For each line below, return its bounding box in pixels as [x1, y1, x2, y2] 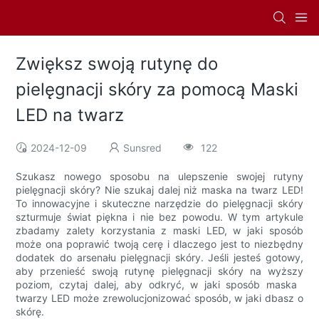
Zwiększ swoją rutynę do [16, 53, 219, 75]
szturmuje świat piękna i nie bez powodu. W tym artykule [16, 211, 303, 224]
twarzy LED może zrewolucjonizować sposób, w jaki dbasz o [16, 292, 303, 305]
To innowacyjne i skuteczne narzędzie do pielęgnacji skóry [16, 197, 303, 210]
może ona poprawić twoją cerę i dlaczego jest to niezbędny [16, 238, 303, 251]
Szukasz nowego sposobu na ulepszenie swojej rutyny [16, 170, 303, 183]
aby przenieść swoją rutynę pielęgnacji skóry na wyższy [16, 265, 303, 278]
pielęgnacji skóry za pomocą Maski [16, 79, 299, 100]
